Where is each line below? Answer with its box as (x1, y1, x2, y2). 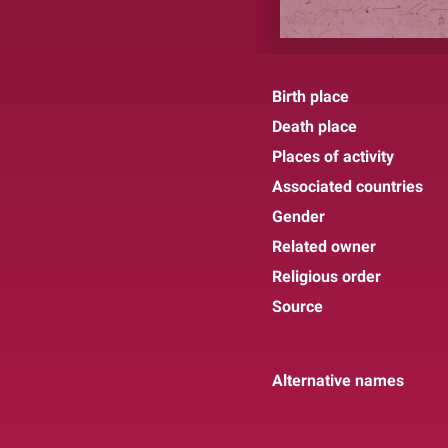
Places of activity (272, 146, 394, 166)
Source (272, 296, 323, 316)
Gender (272, 206, 325, 226)
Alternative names (272, 370, 404, 390)
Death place (272, 116, 357, 136)
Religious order (272, 266, 381, 286)
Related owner (272, 236, 376, 256)
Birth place (272, 86, 349, 106)
